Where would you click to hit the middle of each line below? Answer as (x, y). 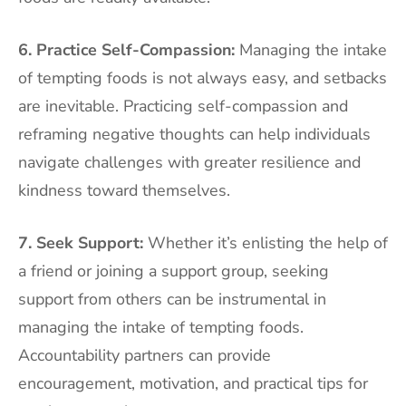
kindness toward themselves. (124, 190)
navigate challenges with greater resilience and (189, 162)
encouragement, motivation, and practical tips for (193, 383)
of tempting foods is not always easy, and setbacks (203, 77)
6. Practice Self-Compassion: (126, 49)
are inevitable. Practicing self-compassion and (183, 106)
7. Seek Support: (81, 242)
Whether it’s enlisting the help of (266, 242)
